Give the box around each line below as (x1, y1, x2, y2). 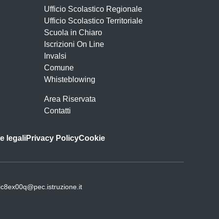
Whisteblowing (44, 75, 95, 84)
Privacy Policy (26, 134, 79, 142)
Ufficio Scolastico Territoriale (44, 17, 143, 25)
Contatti (44, 107, 71, 115)
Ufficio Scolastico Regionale (44, 5, 142, 13)
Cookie (79, 134, 105, 142)
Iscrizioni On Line (44, 40, 104, 48)
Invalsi (44, 52, 66, 60)
